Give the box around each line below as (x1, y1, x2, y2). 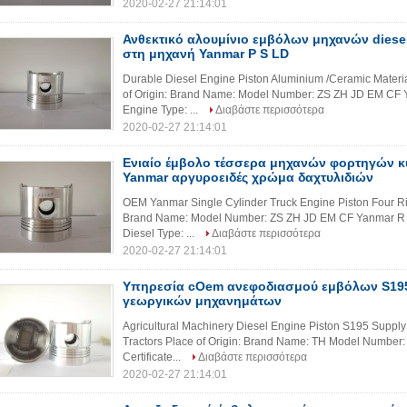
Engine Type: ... (123, 104, 201, 116)
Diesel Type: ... (123, 227, 197, 240)
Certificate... (123, 351, 184, 363)
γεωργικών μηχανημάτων (123, 293, 282, 308)
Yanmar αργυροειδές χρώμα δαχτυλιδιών (123, 170, 373, 184)
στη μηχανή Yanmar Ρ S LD (123, 46, 289, 61)
